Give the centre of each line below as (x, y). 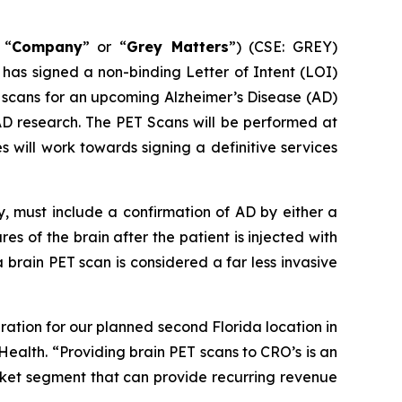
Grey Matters (178, 47)
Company (47, 47)
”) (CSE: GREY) (283, 47)
